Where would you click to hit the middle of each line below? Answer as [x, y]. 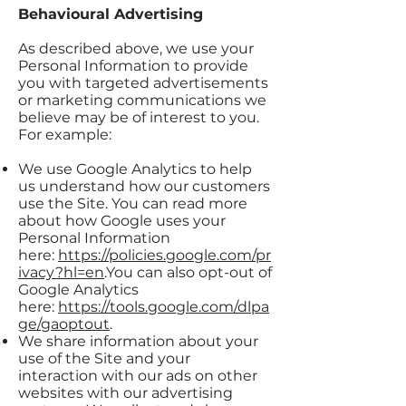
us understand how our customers [144, 186]
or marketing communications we [142, 100]
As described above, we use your [136, 48]
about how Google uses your [122, 221]
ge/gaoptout [64, 324]
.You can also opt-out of [188, 272]
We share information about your [138, 341]
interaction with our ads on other [138, 376]
